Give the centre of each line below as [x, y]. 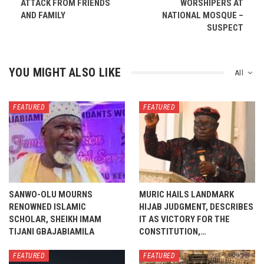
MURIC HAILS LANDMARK [187, 194]
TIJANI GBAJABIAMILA [52, 231]
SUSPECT [225, 28]
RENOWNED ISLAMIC [47, 207]
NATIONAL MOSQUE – [203, 15]
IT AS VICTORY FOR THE [184, 219]
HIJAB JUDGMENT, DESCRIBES [196, 207]
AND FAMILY [43, 15]
